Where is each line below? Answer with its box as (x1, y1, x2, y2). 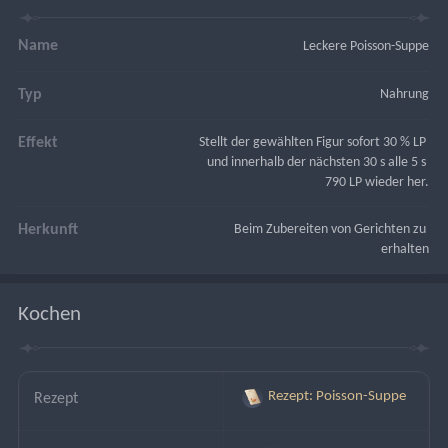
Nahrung (380, 86, 430, 102)
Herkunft (18, 221, 79, 238)
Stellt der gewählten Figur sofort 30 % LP (199, 134, 430, 150)
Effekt (18, 134, 59, 151)
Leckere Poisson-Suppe (303, 38, 430, 54)
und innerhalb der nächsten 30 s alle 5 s (207, 154, 430, 170)
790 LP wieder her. (325, 174, 430, 190)
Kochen (18, 304, 82, 326)
